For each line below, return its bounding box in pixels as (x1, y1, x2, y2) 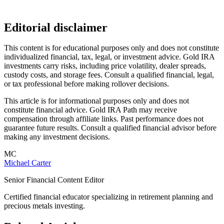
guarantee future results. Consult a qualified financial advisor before (4, 123, 216, 132)
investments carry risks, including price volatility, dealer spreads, (4, 61, 206, 70)
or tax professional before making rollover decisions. (4, 79, 169, 88)
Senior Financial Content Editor (4, 175, 104, 184)
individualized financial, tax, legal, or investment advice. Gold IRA (4, 52, 214, 61)
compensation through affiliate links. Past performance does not (4, 114, 203, 123)
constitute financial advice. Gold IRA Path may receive (4, 105, 177, 114)
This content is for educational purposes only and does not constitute (4, 43, 219, 52)
